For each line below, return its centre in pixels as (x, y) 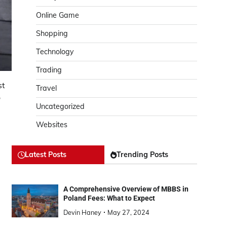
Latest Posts (46, 155)
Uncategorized (60, 107)
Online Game (58, 15)
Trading (49, 70)
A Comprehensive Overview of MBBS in (126, 189)
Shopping (52, 34)
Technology (55, 52)
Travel (46, 88)
